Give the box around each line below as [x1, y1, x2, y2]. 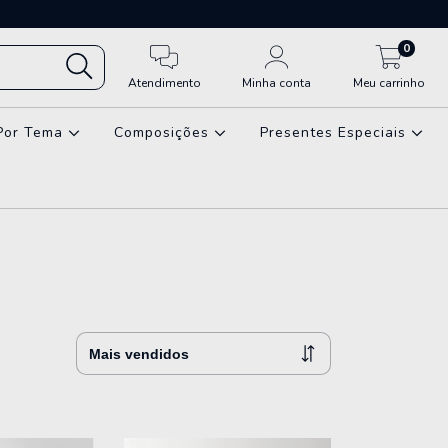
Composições [113, 123, 214, 143]
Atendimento [127, 74, 201, 91]
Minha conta [242, 74, 312, 91]
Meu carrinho [352, 74, 425, 91]
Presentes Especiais [260, 123, 412, 143]
